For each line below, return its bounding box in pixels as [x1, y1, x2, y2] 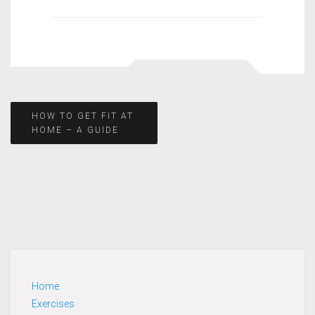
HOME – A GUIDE [32, 124, 119, 135]
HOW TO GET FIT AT [32, 110, 134, 121]
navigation [10, 145, 111, 170]
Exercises [32, 297, 75, 309]
